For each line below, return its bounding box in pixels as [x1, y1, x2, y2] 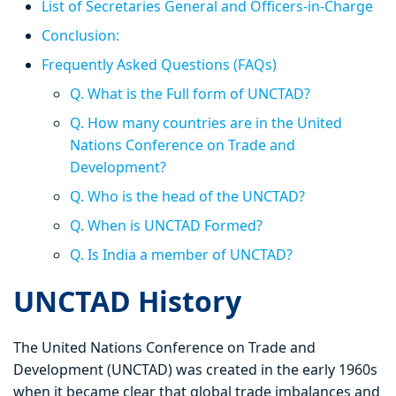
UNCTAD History [13, 282, 241, 321]
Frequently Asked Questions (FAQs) [42, 55, 277, 75]
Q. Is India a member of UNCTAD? [70, 245, 293, 265]
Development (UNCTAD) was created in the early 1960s [13, 360, 377, 380]
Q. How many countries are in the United [70, 113, 342, 133]
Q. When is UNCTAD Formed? [70, 216, 263, 236]
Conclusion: [42, 26, 119, 46]
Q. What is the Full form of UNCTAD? [70, 84, 310, 104]
